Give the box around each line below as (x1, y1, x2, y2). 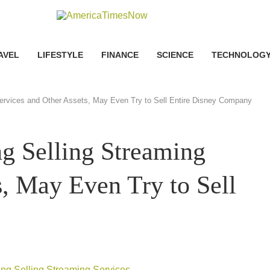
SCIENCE (156, 50, 193, 60)
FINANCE (101, 50, 139, 60)
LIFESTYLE (37, 50, 83, 60)
